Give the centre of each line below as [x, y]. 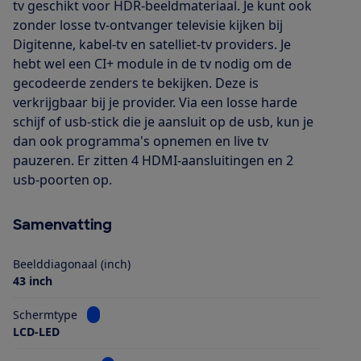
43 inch [33, 280]
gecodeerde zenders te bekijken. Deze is [136, 83]
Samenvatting [62, 224]
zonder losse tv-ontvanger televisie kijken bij [148, 25]
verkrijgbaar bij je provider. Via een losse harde [155, 102]
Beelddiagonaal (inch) [72, 263]
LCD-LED [36, 331]
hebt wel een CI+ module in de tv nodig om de [152, 63]
